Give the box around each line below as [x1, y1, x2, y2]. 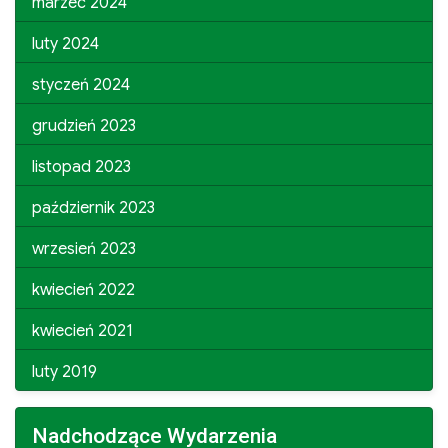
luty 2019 [32, 361, 97, 382]
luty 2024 [32, 33, 99, 54]
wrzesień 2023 [32, 238, 136, 259]
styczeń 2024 [32, 74, 130, 95]
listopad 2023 [32, 156, 131, 177]
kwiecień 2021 [32, 320, 133, 341]
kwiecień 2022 [32, 279, 135, 300]
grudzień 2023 [32, 115, 136, 136]
